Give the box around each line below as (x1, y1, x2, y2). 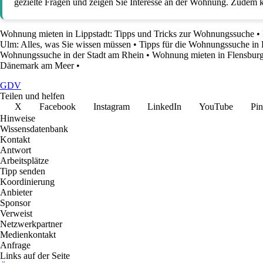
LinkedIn (147, 102, 181, 112)
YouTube (199, 102, 233, 112)
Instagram (93, 102, 130, 112)
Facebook (39, 102, 76, 112)
